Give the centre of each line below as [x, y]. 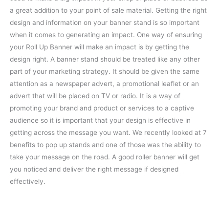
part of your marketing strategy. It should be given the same [105, 72]
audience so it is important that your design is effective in [100, 120]
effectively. [28, 182]
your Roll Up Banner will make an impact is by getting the [99, 47]
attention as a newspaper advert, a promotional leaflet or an [104, 84]
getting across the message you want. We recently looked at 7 [108, 133]
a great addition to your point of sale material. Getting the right [108, 11]
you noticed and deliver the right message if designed [94, 169]
